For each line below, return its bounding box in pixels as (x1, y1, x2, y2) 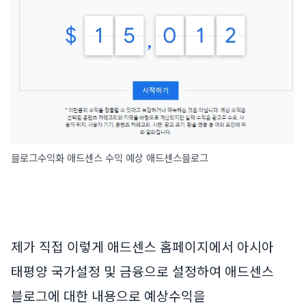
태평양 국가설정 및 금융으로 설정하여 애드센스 (11, 262, 274, 281)
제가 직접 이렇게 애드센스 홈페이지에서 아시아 (11, 237, 274, 257)
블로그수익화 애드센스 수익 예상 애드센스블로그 (11, 150, 208, 165)
